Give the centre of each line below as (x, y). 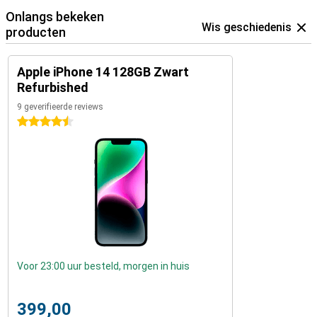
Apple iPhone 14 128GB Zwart (103, 71)
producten (36, 32)
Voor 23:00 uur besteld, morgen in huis (103, 266)
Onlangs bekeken (55, 16)
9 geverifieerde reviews (60, 106)
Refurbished (53, 87)
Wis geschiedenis (247, 27)
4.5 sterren (42, 121)
